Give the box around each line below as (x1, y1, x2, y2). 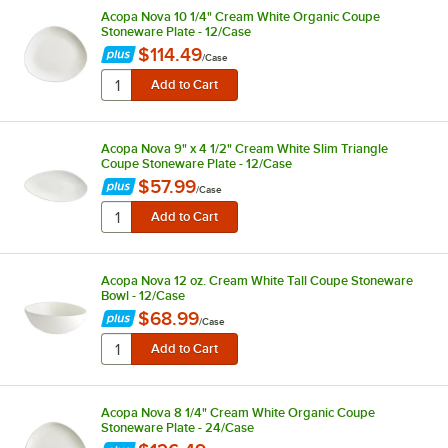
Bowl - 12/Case (100, 287, 185, 303)
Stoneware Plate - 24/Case (100, 419, 254, 435)
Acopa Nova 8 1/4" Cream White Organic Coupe (100, 404, 375, 420)
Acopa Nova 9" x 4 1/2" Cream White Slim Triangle (100, 140, 388, 156)
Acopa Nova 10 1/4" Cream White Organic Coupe (100, 8, 380, 24)
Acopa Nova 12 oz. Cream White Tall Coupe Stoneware (100, 272, 413, 288)
